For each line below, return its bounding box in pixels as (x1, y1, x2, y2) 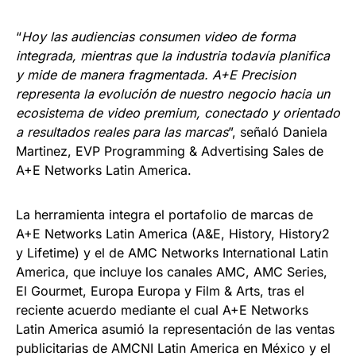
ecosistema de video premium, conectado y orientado (16, 104, 340, 121)
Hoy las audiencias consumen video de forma (21, 28, 296, 44)
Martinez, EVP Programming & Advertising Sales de (16, 142, 323, 159)
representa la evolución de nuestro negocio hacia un (16, 85, 330, 102)
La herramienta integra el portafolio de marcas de (16, 206, 313, 222)
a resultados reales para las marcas (16, 123, 228, 140)
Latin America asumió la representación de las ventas (16, 320, 335, 337)
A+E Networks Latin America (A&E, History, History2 (16, 225, 330, 242)
